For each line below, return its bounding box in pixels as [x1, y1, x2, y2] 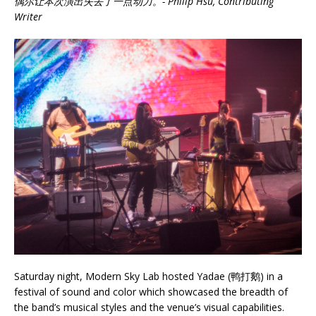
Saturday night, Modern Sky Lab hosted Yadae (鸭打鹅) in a [14, 269, 283, 283]
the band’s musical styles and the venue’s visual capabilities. [14, 300, 284, 314]
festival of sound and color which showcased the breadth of [14, 284, 288, 298]
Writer [14, 9, 42, 23]
